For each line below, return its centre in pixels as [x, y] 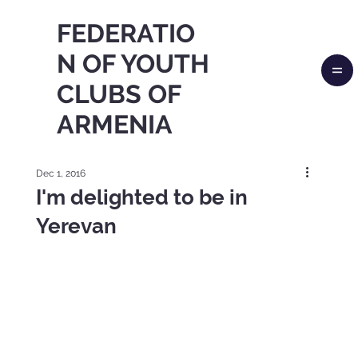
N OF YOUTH [133, 64]
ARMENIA [115, 125]
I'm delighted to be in [141, 198]
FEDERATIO [126, 34]
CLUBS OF [119, 94]
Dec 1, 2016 [60, 174]
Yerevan [76, 227]
